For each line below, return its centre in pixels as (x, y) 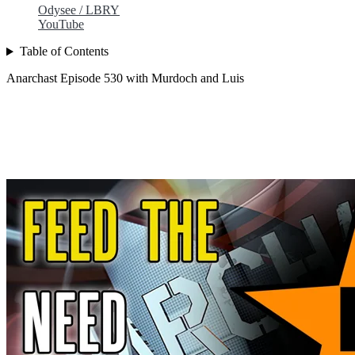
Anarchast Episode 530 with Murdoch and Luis (125, 78)
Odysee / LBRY (79, 10)
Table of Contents (64, 52)
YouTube (61, 25)
